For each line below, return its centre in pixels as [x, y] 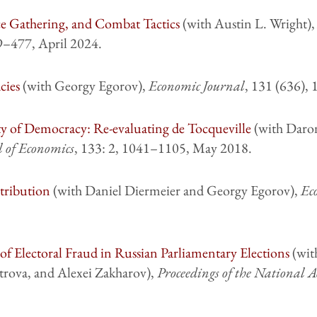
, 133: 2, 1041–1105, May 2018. [163, 148]
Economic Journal [196, 86]
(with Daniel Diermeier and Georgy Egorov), [175, 191]
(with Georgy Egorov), [84, 86]
